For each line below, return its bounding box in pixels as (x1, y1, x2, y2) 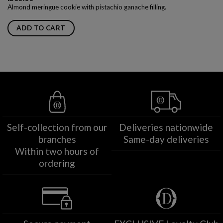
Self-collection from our (7, 121, 107, 133)
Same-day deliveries (123, 133, 209, 145)
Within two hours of (15, 145, 99, 157)
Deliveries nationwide (119, 121, 213, 133)
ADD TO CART (16, 23, 66, 32)
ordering (39, 157, 75, 169)
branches (38, 133, 76, 145)
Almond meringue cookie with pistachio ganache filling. (7, 2, 166, 11)
